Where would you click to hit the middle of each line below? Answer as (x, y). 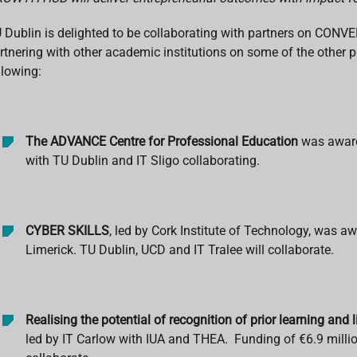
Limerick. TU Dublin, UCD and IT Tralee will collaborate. (179, 249)
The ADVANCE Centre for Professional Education (161, 141)
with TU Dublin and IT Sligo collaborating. (142, 160)
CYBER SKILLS (67, 230)
